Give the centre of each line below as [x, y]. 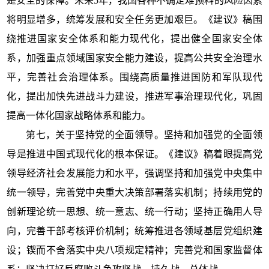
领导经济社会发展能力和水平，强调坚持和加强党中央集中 [134, 173]
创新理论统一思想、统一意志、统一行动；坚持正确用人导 [134, 211]
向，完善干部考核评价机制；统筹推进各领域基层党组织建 [134, 231]
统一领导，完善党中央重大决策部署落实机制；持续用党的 [134, 192]
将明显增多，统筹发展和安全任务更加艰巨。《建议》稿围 [134, 19]
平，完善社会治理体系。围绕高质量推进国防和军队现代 [134, 77]
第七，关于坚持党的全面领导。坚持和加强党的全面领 [144, 134]
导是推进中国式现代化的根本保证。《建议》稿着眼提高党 [134, 154]
